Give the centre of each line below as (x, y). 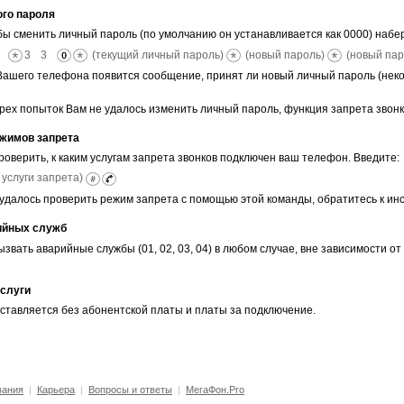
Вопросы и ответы (130, 390)
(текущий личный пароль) (158, 55)
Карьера (55, 390)
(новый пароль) (285, 55)
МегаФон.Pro (215, 390)
